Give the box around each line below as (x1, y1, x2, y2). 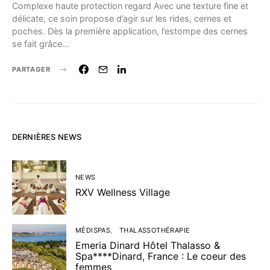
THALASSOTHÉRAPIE (119, 226, 190, 234)
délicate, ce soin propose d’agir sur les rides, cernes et (12, 13, 231, 24)
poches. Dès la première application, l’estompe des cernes (12, 26, 248, 36)
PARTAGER (12, 65, 51, 74)
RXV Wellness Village (75, 186, 170, 198)
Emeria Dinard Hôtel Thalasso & (75, 239, 220, 251)
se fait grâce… (12, 39, 69, 49)
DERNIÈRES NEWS (12, 132, 82, 142)
